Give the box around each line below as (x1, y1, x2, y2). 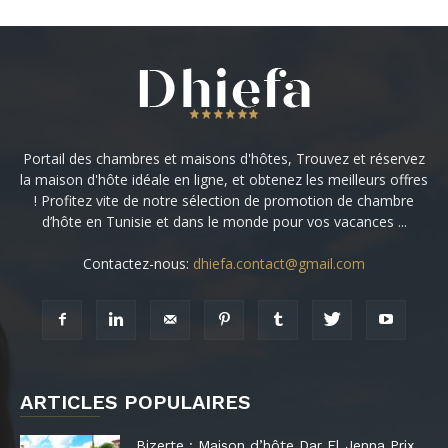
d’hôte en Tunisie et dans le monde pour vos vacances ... (41, 212, 407, 232)
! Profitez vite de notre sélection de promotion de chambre (34, 191, 414, 211)
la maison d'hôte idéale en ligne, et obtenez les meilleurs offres (20, 170, 428, 190)
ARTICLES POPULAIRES (20, 390, 251, 415)
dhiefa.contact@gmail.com (193, 254, 365, 274)
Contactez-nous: (83, 254, 193, 274)
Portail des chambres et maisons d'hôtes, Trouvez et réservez (23, 149, 425, 169)
